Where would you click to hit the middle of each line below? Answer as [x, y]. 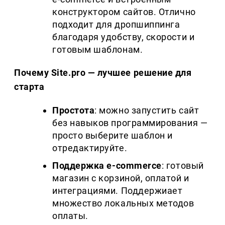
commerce [139, 166]
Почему [32, 73]
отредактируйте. [90, 148]
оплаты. [70, 216]
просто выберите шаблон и [113, 136]
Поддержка [78, 166]
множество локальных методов [123, 203]
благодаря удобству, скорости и [124, 37]
